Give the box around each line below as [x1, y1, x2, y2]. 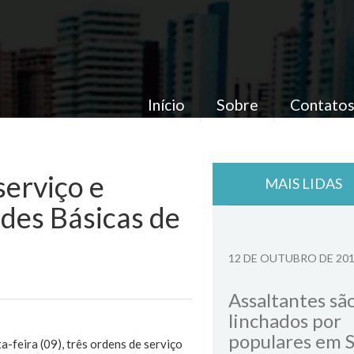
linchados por [228, 309, 341, 332]
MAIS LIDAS [265, 175, 342, 192]
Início [147, 95, 185, 114]
